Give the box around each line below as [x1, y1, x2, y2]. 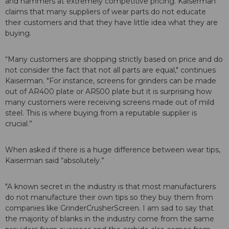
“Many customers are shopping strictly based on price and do [5, 55, 223, 64]
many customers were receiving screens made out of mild [5, 98, 214, 107]
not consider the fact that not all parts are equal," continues [5, 65, 216, 75]
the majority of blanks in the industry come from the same [5, 214, 214, 224]
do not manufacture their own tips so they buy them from [5, 193, 213, 202]
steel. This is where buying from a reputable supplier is [5, 108, 197, 118]
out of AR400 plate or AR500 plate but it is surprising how [5, 87, 212, 97]
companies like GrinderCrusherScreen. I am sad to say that [5, 203, 214, 213]
